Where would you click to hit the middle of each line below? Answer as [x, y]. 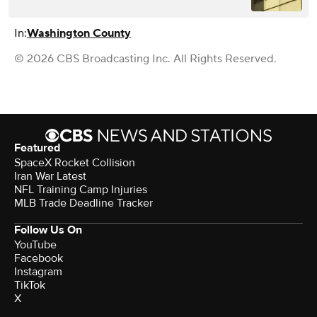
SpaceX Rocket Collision [75, 162]
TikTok [30, 285]
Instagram [38, 271]
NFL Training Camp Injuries [81, 189]
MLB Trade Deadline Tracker [83, 203]
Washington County [79, 33]
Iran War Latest [50, 176]
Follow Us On [48, 230]
